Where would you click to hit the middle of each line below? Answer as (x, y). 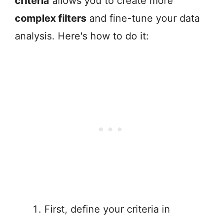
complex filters (51, 18)
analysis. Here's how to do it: (82, 36)
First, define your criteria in (107, 209)
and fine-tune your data (143, 18)
